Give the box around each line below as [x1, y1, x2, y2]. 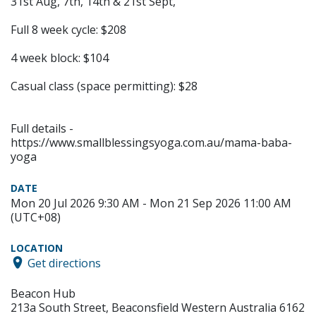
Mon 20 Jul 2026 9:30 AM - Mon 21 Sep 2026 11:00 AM [11, 195, 291, 211]
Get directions [28, 255, 101, 271]
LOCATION [11, 241, 63, 255]
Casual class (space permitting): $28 [11, 78, 197, 94]
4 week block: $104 [11, 49, 109, 66]
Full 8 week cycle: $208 [11, 21, 126, 37]
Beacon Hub [11, 286, 75, 302]
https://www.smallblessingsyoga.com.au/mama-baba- [11, 134, 292, 150]
